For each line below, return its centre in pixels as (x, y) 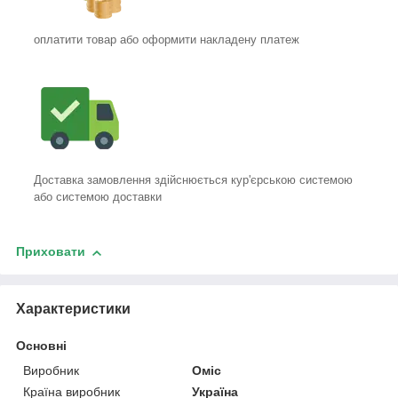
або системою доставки (98, 197)
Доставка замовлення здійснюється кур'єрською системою (193, 180)
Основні (41, 346)
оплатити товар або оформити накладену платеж (167, 40)
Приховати (51, 252)
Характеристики (73, 309)
